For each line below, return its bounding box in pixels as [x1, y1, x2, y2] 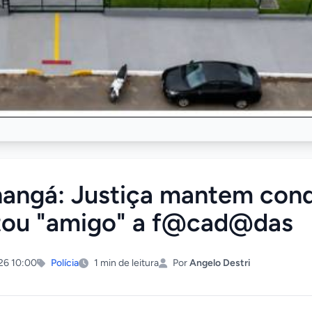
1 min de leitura [94, 256, 159, 269]
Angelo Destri [189, 256, 251, 269]
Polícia [51, 256, 79, 269]
